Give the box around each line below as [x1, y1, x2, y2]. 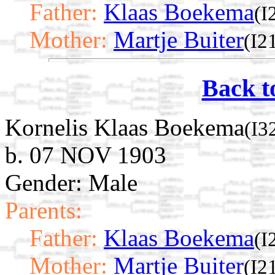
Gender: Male [5, 169, 137, 196]
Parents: [5, 197, 82, 224]
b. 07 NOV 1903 [5, 142, 166, 169]
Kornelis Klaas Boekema [5, 114, 244, 141]
